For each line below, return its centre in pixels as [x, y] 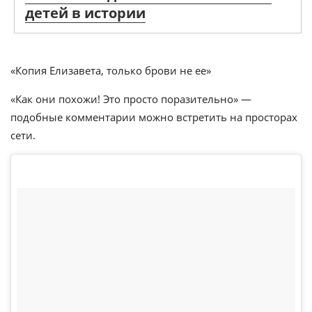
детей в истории [85, 13]
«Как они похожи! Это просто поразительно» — [131, 99]
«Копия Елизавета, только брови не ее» [111, 70]
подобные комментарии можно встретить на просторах [154, 117]
